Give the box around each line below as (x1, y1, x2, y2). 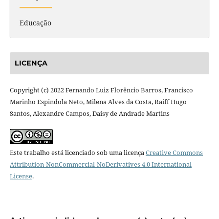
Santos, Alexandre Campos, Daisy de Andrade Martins (9, 109, 170, 118)
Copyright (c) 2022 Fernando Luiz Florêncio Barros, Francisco (9, 85, 193, 94)
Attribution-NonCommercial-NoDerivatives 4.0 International (9, 159, 192, 169)
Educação (19, 18, 51, 28)
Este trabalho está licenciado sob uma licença (9, 148, 146, 157)
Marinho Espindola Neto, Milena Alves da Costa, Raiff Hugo (9, 97, 187, 106)
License (9, 171, 32, 180)
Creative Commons (145, 148, 203, 157)
